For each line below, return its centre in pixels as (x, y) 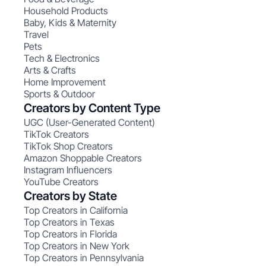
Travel (36, 34)
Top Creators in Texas (69, 222)
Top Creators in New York (77, 246)
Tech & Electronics (62, 58)
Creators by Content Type (92, 108)
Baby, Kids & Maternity (70, 23)
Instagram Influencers (68, 170)
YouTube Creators (61, 182)
